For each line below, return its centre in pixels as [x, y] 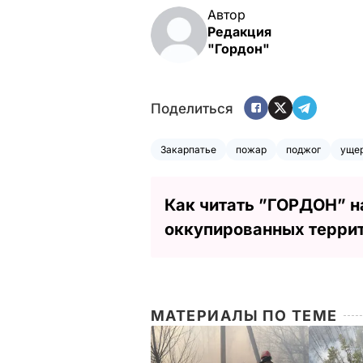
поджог [303, 149]
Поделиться [192, 109]
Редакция [239, 31]
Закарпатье [188, 149]
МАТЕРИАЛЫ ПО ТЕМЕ [244, 315]
